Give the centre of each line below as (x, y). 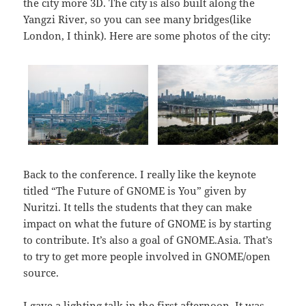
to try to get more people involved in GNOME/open (147, 256)
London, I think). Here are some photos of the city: (147, 35)
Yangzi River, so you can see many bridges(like (138, 19)
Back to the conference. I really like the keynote (140, 174)
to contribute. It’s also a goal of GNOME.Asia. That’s (148, 239)
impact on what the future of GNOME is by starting (148, 223)
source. (41, 272)
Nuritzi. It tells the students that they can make (138, 207)
